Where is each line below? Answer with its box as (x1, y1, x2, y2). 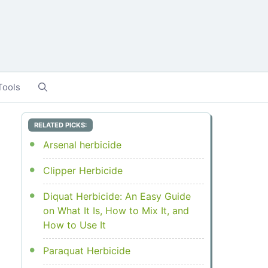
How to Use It (42, 219, 106, 232)
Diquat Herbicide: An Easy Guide (42, 190, 191, 203)
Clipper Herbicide (42, 165, 123, 177)
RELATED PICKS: (33, 121, 87, 130)
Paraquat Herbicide (42, 245, 130, 257)
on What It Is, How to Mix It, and (42, 205, 189, 217)
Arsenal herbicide (42, 139, 121, 151)
